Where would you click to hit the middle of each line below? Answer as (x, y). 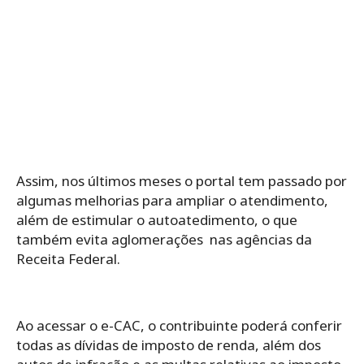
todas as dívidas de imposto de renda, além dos (169, 344)
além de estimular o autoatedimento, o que (157, 219)
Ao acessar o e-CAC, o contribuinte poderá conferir (179, 325)
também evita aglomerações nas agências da (164, 239)
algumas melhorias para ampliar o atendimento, (172, 200)
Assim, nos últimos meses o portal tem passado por (182, 180)
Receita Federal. (68, 258)
